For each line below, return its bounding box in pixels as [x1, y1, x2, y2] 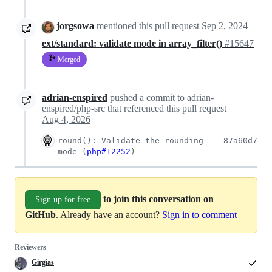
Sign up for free [35, 194, 90, 204]
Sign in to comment [162, 209, 237, 220]
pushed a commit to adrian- [107, 92, 214, 103]
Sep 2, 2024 [202, 21, 248, 32]
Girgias [32, 257, 54, 267]
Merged [56, 55, 80, 64]
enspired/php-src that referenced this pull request [42, 103, 226, 114]
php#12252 [87, 146, 131, 156]
